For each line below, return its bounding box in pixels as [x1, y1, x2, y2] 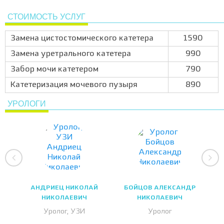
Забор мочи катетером [10, 65, 98, 73]
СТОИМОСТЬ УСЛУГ [7, 12, 85, 21]
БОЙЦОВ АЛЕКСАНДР [123, 185, 196, 191]
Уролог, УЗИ [43, 208, 85, 215]
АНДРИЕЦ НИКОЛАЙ [30, 185, 98, 191]
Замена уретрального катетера [10, 50, 131, 58]
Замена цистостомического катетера [10, 34, 153, 42]
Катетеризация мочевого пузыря [10, 81, 137, 89]
